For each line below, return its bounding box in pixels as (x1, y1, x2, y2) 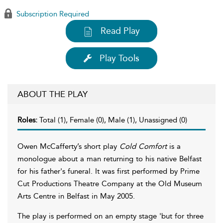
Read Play (101, 25, 140, 36)
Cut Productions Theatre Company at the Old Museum (17, 179, 202, 188)
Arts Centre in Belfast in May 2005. (17, 191, 135, 201)
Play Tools (100, 52, 139, 64)
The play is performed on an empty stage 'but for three (17, 211, 204, 221)
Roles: (17, 115, 39, 124)
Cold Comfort (119, 141, 167, 151)
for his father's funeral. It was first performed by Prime (17, 166, 200, 176)
